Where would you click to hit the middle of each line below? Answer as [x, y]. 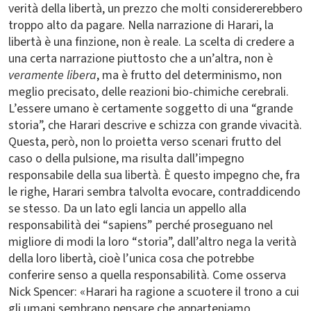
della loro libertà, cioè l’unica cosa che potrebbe [131, 259]
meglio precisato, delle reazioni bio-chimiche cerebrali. [149, 92]
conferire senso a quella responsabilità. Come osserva [147, 275]
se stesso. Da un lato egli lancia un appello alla [127, 209]
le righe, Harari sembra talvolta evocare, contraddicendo [154, 192]
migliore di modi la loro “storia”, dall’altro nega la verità [152, 242]
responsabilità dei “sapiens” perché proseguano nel [141, 225]
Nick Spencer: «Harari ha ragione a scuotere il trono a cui [154, 292]
